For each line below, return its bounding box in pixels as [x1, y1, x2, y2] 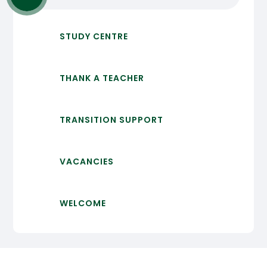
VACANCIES [59, 156, 114, 168]
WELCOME [59, 197, 106, 210]
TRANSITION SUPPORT [59, 114, 163, 126]
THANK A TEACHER [59, 72, 144, 85]
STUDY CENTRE [59, 30, 128, 43]
